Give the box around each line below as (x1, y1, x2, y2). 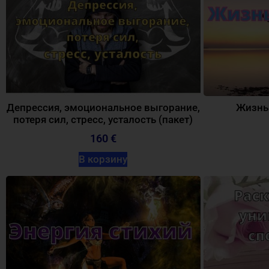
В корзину (79, 153, 128, 166)
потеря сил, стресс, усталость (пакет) (13, 113, 193, 125)
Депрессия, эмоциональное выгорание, (6, 101, 200, 113)
